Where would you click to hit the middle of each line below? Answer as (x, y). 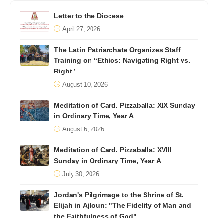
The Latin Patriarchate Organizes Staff (117, 50)
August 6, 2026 (83, 129)
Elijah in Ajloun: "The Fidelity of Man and (123, 205)
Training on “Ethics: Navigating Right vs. (122, 60)
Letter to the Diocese (89, 16)
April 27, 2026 (81, 29)
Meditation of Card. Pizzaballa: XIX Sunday (125, 105)
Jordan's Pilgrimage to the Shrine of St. (119, 195)
